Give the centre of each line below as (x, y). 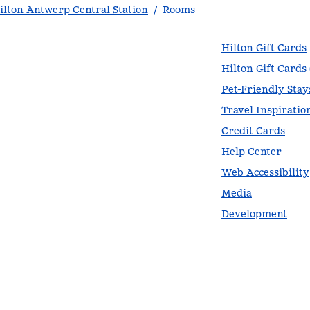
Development (254, 214)
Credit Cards (253, 131)
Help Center (252, 152)
